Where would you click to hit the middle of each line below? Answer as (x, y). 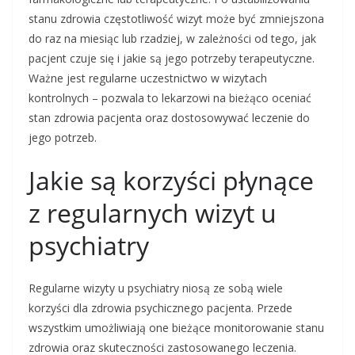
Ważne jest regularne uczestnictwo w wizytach (148, 78)
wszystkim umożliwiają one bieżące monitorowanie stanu (176, 328)
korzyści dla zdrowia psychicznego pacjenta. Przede (160, 308)
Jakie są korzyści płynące (171, 181)
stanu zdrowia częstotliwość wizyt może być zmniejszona (176, 19)
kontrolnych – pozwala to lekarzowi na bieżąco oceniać (170, 98)
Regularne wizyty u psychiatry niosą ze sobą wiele (156, 288)
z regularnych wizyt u (153, 213)
